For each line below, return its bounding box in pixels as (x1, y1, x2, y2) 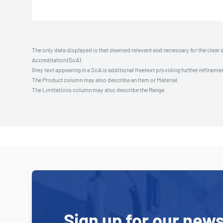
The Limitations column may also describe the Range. (32, 86, 166, 93)
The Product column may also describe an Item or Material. (32, 76, 179, 83)
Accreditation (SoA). (32, 56, 82, 63)
